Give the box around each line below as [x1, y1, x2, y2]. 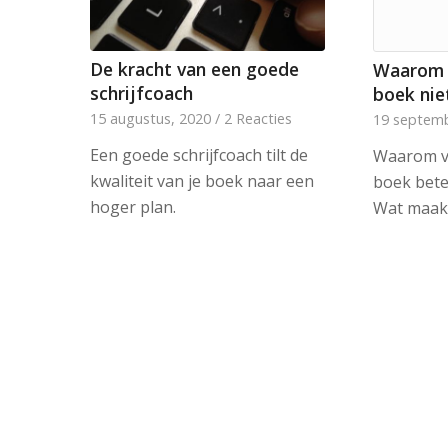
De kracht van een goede [90, 57, 300, 82]
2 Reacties [224, 109, 293, 129]
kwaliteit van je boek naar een [90, 170, 315, 193]
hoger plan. [90, 196, 177, 219]
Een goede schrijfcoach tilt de [90, 144, 309, 167]
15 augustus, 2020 [90, 109, 212, 129]
